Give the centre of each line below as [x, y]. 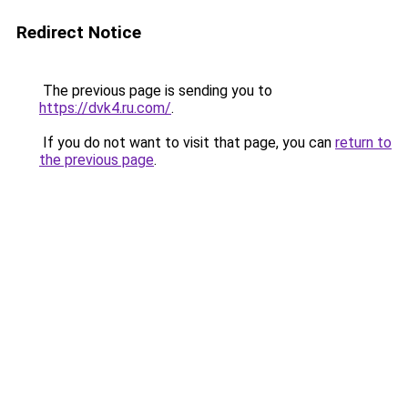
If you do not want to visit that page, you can [187, 143]
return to [363, 143]
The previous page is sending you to [156, 91]
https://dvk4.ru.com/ [105, 108]
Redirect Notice [79, 32]
